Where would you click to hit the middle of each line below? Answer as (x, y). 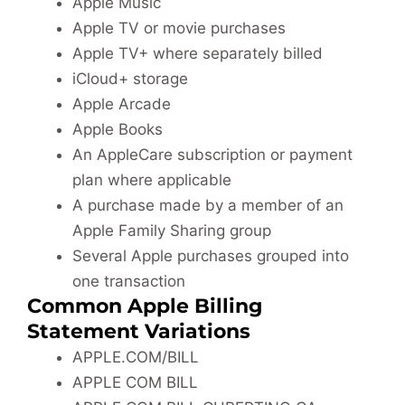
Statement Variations (139, 331)
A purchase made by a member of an (208, 205)
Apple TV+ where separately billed (198, 53)
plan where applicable (152, 179)
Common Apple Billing (145, 306)
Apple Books (118, 129)
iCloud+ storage (130, 78)
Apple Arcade (122, 104)
